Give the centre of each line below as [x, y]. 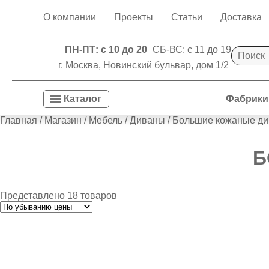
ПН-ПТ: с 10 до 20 [106, 50]
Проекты [134, 17]
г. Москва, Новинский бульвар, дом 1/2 [143, 65]
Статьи [187, 17]
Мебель [106, 120]
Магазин [63, 120]
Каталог [83, 99]
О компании [70, 17]
